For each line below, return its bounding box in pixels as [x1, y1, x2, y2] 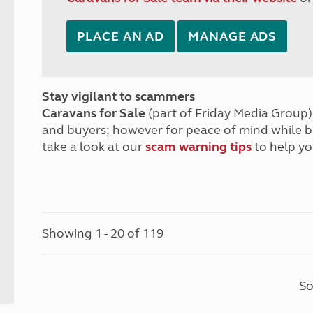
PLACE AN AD [77, 29, 165, 44]
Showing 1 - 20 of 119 [42, 226, 164, 241]
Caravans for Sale [42, 105, 146, 121]
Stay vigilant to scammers [42, 89, 196, 104]
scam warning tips [145, 139, 252, 154]
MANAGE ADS [188, 29, 277, 44]
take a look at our [42, 139, 146, 154]
